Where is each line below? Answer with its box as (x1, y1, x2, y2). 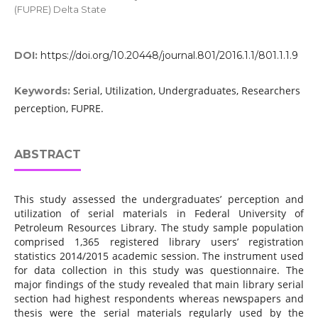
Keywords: (13, 84, 73, 98)
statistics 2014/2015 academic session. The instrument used (13, 249, 305, 263)
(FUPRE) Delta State (13, 4, 106, 15)
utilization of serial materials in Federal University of (13, 207, 305, 221)
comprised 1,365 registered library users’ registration (13, 235, 305, 249)
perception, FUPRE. (13, 102, 104, 116)
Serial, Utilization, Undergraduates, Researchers (72, 84, 300, 98)
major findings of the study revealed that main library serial (13, 278, 305, 292)
